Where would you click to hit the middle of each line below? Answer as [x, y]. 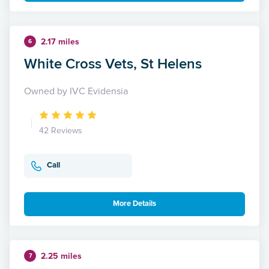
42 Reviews [61, 130]
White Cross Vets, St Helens [113, 63]
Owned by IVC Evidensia [76, 91]
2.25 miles [61, 256]
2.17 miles [60, 41]
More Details [134, 204]
